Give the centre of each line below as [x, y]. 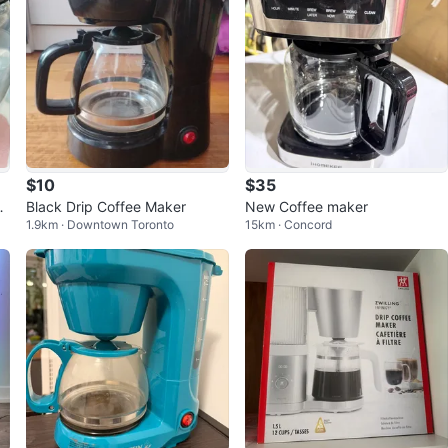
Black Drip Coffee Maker [105, 206]
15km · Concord [288, 224]
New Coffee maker [306, 206]
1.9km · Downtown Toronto [99, 224]
